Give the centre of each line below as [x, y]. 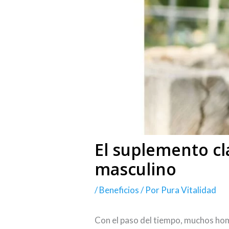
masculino [136, 169]
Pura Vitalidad [189, 190]
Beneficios [119, 190]
